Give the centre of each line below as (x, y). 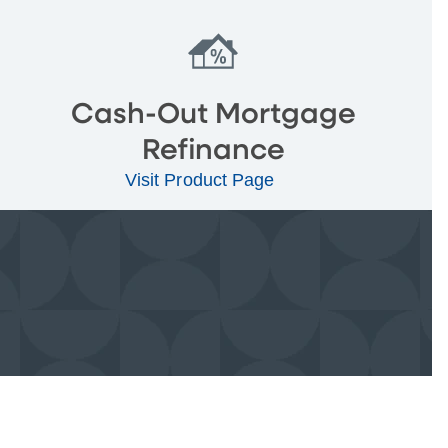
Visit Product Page (202, 179)
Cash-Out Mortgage (213, 114)
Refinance (213, 150)
